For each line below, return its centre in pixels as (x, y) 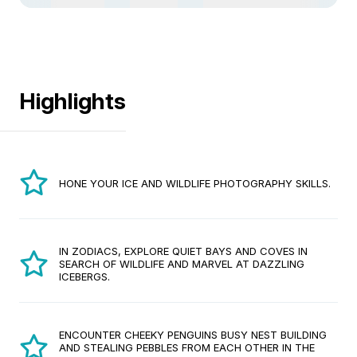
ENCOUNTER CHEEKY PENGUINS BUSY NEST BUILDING (193, 335)
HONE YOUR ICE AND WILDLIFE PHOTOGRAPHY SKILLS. (195, 183)
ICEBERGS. (84, 277)
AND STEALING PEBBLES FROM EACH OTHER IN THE (187, 347)
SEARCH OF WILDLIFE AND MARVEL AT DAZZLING (182, 264)
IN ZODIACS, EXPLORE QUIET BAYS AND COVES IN (183, 251)
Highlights (73, 101)
